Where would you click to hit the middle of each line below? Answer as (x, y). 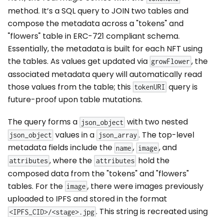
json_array (117, 135)
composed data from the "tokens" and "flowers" (98, 173)
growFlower (171, 62)
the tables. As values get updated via (79, 61)
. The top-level (166, 135)
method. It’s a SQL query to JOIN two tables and (98, 11)
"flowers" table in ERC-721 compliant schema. (94, 36)
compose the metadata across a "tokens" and (96, 23)
